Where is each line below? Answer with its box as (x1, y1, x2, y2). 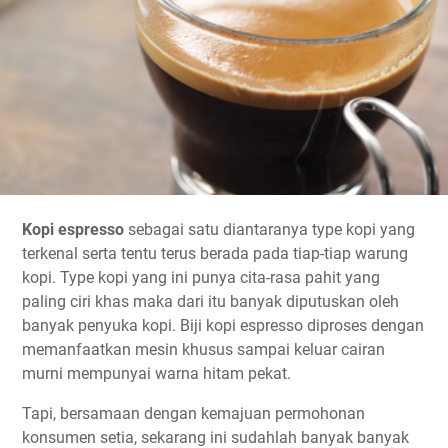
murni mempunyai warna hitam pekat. (22, 364, 291, 384)
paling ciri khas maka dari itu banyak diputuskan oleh (22, 292, 399, 312)
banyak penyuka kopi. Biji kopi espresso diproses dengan (22, 316, 424, 336)
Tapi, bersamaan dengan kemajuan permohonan (22, 404, 365, 424)
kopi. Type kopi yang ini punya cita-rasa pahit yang (22, 268, 380, 288)
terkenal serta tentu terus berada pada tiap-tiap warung (22, 244, 408, 264)
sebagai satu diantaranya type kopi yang (124, 220, 415, 240)
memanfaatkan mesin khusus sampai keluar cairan (22, 340, 385, 360)
